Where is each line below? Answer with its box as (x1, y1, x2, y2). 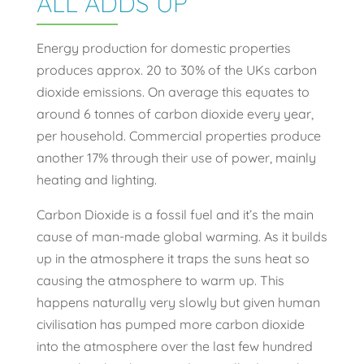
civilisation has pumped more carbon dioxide (36, 316, 305, 333)
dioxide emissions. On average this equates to (36, 84, 310, 101)
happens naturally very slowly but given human (36, 294, 320, 311)
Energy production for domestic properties (36, 40, 291, 57)
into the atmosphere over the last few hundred (36, 338, 313, 355)
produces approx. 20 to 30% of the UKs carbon (36, 62, 317, 79)
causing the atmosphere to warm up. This (36, 272, 284, 289)
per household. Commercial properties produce (36, 128, 321, 145)
